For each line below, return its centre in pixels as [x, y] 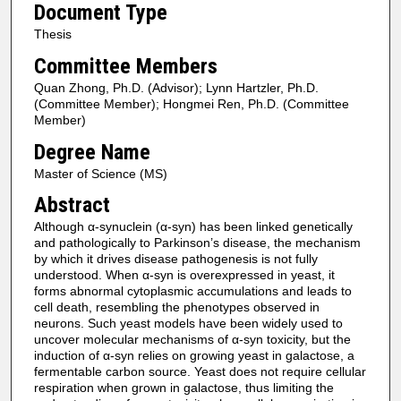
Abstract [72, 205]
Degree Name [92, 152]
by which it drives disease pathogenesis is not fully [175, 259]
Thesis [52, 34]
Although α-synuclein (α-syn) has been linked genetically [193, 227]
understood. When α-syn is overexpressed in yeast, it [184, 275]
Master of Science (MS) [100, 173]
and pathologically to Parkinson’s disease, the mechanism [197, 243]
